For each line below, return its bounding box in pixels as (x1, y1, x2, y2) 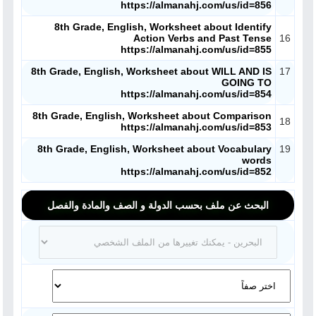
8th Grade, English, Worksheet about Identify (54, 21, 272, 32)
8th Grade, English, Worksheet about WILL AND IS (31, 66, 272, 77)
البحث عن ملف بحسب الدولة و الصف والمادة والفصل (47, 200, 269, 211)
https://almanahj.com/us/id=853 (121, 121, 272, 133)
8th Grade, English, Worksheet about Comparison (32, 110, 272, 121)
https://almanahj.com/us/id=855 (121, 44, 272, 55)
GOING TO (221, 77, 272, 88)
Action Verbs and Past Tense (133, 32, 272, 44)
